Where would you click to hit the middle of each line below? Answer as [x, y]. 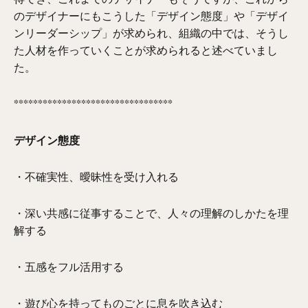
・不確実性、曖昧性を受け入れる [97, 176]
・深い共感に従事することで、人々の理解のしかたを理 [152, 213]
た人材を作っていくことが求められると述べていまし [146, 50]
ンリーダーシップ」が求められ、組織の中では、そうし [152, 33]
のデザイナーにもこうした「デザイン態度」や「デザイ [152, 15]
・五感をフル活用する [69, 266]
